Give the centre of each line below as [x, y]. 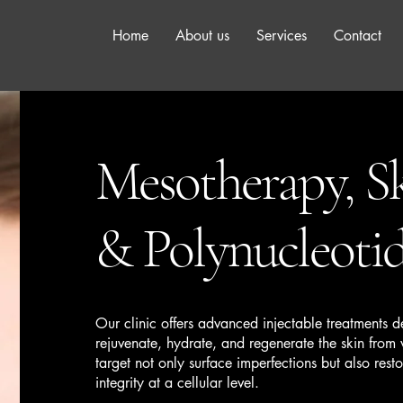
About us [202, 36]
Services [281, 36]
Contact [357, 36]
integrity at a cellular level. [177, 383]
